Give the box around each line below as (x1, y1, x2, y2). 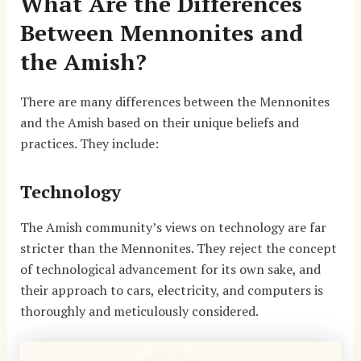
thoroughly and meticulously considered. (19, 301, 259, 320)
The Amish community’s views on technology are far (19, 218, 326, 236)
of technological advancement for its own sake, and (19, 259, 321, 278)
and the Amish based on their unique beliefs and (19, 114, 299, 132)
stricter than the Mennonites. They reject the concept (19, 239, 337, 257)
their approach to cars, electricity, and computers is (19, 280, 323, 299)
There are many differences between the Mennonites (19, 93, 330, 111)
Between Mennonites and (19, 17, 303, 48)
